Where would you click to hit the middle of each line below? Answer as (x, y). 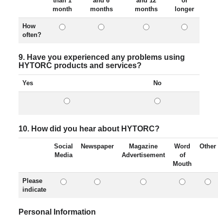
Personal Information (57, 212)
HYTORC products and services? (80, 65)
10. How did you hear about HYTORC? (89, 129)
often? (32, 35)
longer (184, 9)
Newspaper (97, 146)
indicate (34, 190)
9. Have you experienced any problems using (102, 57)
